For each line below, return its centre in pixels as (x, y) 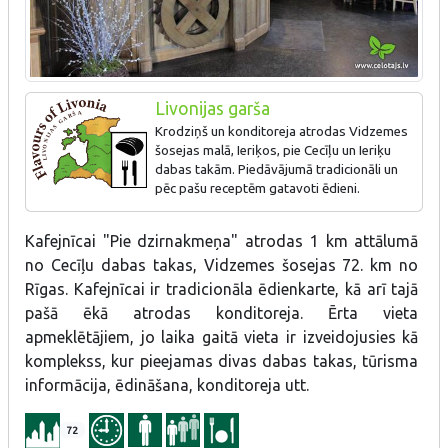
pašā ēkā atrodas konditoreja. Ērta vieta (222, 312)
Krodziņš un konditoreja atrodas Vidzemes (281, 131)
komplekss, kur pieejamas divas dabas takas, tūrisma (222, 360)
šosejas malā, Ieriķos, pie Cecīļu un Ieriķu (272, 150)
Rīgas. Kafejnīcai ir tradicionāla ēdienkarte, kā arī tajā (222, 288)
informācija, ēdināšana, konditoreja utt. (167, 384)
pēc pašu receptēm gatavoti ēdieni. (257, 188)
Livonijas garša (212, 108)
